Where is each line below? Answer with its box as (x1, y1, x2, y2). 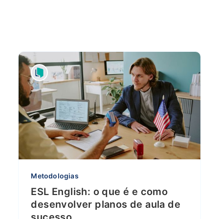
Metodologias (31, 172, 79, 180)
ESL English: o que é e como (31, 186, 168, 197)
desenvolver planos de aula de (31, 198, 180, 210)
